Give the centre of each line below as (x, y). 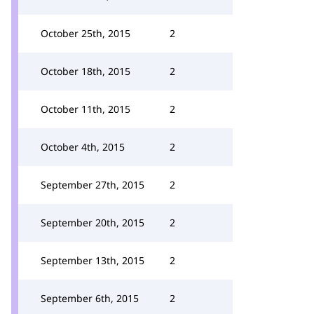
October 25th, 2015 (86, 33)
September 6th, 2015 (90, 298)
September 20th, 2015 (93, 223)
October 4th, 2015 (83, 147)
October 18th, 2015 (86, 71)
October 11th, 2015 (86, 109)
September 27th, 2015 (93, 185)
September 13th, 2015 (93, 260)
